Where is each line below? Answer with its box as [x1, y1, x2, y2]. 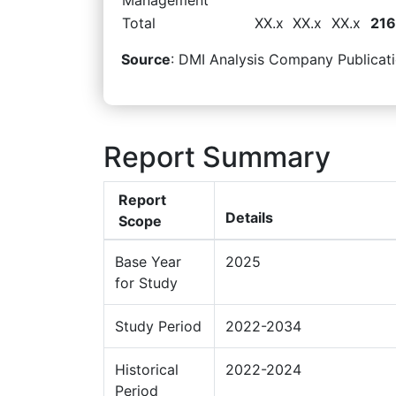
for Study [115, 273, 178, 292]
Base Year [115, 252, 181, 270]
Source [121, 49, 171, 68]
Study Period [115, 316, 202, 335]
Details [225, 208, 273, 226]
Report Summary [103, 139, 331, 174]
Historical [115, 360, 179, 378]
